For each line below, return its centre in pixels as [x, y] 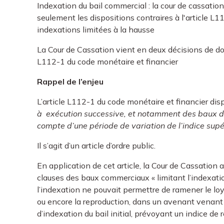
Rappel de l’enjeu [70, 81]
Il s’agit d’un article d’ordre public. [96, 145]
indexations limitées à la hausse [96, 29]
